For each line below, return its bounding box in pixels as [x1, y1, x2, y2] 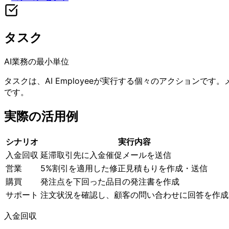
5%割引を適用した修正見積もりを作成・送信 [40, 163, 208, 173]
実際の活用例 [4, 108, 78, 124]
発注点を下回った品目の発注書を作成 [40, 176, 179, 187]
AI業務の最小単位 [4, 56, 69, 66]
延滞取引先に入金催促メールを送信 [40, 149, 171, 160]
